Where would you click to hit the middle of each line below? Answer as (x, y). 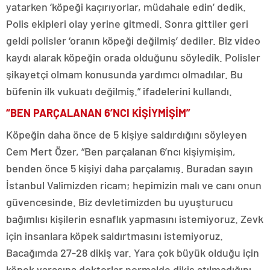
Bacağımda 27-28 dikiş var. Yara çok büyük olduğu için (133, 253)
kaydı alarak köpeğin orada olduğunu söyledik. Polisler (133, 58)
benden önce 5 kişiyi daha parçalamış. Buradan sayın (130, 168)
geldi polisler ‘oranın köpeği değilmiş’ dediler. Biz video (133, 41)
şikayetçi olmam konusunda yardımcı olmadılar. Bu (124, 74)
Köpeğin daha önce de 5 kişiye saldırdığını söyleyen (127, 135)
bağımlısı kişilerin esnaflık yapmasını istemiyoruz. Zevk (135, 219)
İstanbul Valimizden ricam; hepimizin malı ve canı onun (134, 185)
